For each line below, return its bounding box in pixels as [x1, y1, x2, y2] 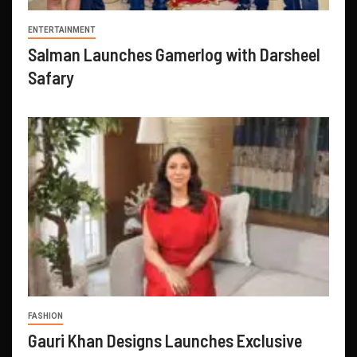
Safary [28, 66, 74, 88]
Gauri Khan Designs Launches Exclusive [28, 329, 302, 351]
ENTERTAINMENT [28, 25, 96, 34]
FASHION [28, 311, 63, 320]
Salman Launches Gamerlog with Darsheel [28, 43, 320, 65]
